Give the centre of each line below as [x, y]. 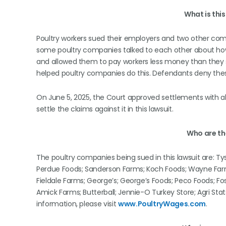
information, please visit [77, 204]
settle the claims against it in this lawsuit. [106, 109]
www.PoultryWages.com [162, 204]
